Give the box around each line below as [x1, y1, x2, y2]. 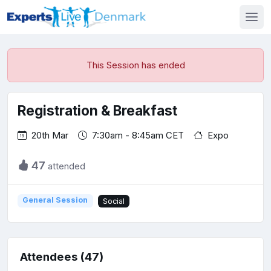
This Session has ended [86, 59, 185, 71]
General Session [22, 195, 88, 205]
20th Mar [31, 129, 68, 142]
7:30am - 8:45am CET [92, 129, 184, 142]
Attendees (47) [20, 250, 103, 264]
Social [102, 196, 125, 206]
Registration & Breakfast [18, 102, 177, 119]
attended [45, 160, 85, 172]
